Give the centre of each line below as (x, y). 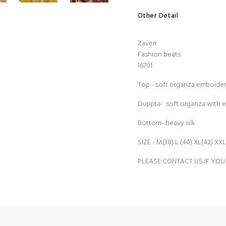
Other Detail (158, 16)
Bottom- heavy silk (166, 123)
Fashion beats (159, 55)
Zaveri (147, 44)
